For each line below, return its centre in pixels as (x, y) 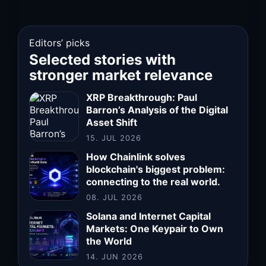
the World (109, 241)
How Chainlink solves (136, 157)
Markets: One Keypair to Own (155, 229)
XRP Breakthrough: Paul (142, 98)
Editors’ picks (59, 43)
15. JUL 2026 (114, 138)
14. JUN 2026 (115, 257)
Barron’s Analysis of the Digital (157, 110)
